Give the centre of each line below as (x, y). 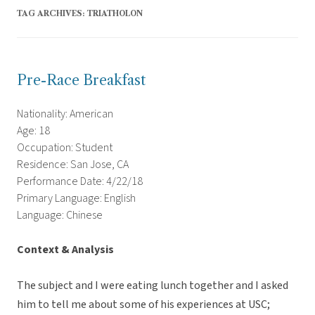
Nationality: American (65, 114)
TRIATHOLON (115, 14)
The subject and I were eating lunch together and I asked (153, 286)
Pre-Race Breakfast (81, 81)
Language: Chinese (60, 216)
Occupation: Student (65, 148)
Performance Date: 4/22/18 (80, 182)
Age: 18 (33, 131)
